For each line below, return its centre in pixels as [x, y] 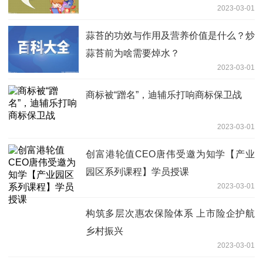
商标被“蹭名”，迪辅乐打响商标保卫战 [164, 95]
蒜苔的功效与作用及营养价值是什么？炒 [170, 36]
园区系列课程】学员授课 [137, 172]
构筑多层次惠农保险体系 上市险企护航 [170, 214]
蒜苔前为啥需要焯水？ [133, 53]
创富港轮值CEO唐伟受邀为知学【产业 [170, 154]
